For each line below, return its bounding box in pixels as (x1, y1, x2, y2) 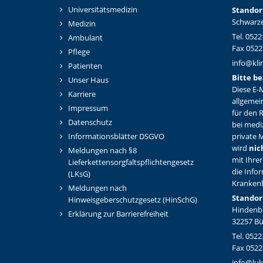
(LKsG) (68, 168, 90, 179)
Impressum (68, 103, 108, 113)
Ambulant (68, 32, 103, 43)
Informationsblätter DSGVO (68, 131, 164, 141)
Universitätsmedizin (68, 4, 137, 15)
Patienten (68, 60, 102, 71)
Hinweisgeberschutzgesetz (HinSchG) (68, 194, 197, 205)
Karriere (68, 89, 96, 99)
